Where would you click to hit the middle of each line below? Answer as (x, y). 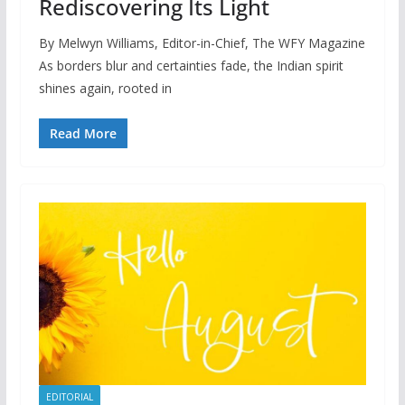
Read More (83, 134)
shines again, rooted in (105, 89)
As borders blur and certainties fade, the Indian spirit (191, 66)
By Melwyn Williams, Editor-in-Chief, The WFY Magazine (202, 43)
